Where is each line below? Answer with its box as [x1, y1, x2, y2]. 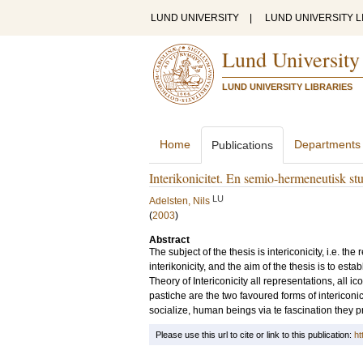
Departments [294, 138, 361, 151]
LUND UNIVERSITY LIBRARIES [222, 82, 352, 92]
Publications [211, 139, 273, 152]
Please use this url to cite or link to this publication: [156, 330, 354, 340]
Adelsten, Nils [149, 195, 210, 207]
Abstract [149, 234, 190, 246]
